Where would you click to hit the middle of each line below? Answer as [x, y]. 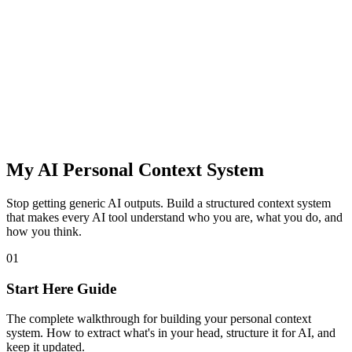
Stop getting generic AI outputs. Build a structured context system [169, 203]
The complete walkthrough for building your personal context [159, 319]
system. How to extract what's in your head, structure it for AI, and [171, 333]
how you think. [44, 231]
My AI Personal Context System [135, 169]
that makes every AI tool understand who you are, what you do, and [174, 217]
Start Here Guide [61, 288]
